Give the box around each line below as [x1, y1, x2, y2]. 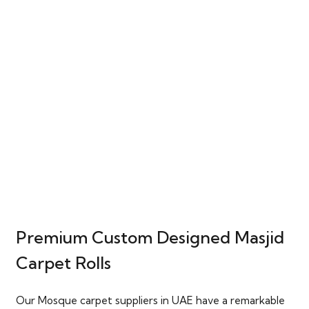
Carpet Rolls [15, 252, 111, 274]
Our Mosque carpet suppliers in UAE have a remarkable [15, 293, 285, 307]
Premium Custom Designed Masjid [15, 227, 284, 248]
